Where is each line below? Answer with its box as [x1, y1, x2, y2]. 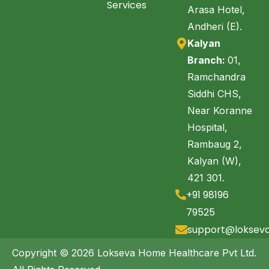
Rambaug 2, [187, 138, 242, 151]
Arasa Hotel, [187, 4, 245, 16]
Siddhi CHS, [187, 88, 241, 100]
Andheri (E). [187, 20, 242, 33]
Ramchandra [187, 71, 246, 83]
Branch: [187, 54, 228, 67]
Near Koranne [187, 104, 252, 117]
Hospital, [187, 121, 228, 134]
